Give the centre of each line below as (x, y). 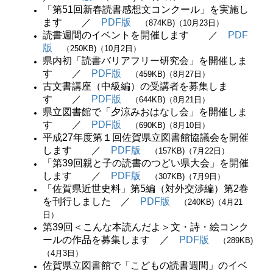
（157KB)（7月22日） (190, 151)
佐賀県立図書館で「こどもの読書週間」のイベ (145, 265)
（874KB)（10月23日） (182, 23)
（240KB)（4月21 (211, 202)
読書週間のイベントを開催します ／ (135, 35)
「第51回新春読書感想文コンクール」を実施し (146, 9)
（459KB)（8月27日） (170, 74)
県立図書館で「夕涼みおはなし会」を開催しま (145, 112)
